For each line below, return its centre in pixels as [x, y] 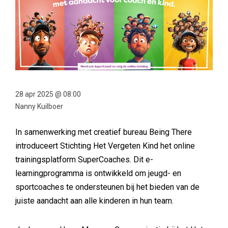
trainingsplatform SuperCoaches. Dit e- [84, 160]
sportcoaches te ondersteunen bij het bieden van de [107, 187]
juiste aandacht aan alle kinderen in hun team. [94, 201]
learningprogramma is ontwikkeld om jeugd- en [98, 174]
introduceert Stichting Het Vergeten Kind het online [105, 146]
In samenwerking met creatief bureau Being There [104, 132]
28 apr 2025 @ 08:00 [48, 94]
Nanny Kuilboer [39, 107]
